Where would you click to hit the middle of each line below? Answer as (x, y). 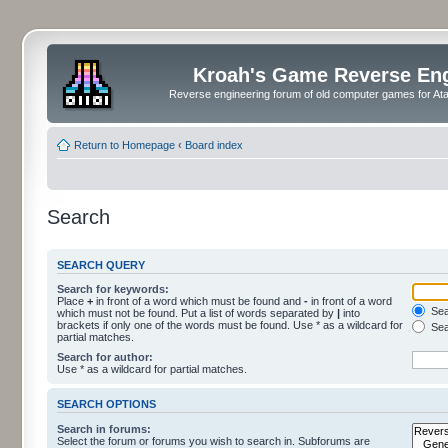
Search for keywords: (113, 289)
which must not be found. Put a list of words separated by (197, 313)
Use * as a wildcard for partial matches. (152, 369)
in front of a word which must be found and (198, 301)
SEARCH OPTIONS (106, 404)
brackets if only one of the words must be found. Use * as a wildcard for (230, 325)
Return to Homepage (124, 144)
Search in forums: (104, 428)
